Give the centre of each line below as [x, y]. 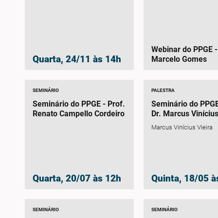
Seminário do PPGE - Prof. [79, 104]
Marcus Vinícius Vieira [182, 127]
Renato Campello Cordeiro [78, 114]
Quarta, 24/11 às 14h [77, 59]
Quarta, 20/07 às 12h [77, 178]
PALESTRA [163, 91]
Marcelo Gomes [179, 59]
